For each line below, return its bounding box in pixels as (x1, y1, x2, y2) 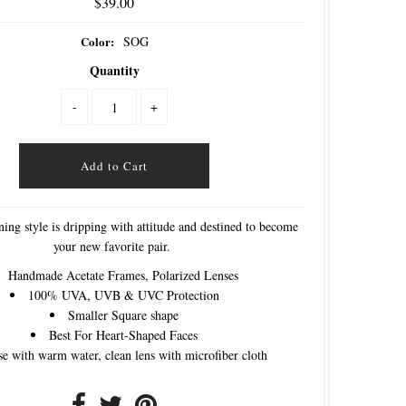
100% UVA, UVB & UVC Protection (27, 286, 219, 304)
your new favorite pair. (53, 237, 175, 256)
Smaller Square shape (68, 306, 179, 324)
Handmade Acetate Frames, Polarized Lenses (8, 266, 238, 285)
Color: (80, 33, 114, 51)
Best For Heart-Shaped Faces (49, 326, 198, 344)
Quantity (89, 61, 140, 81)
